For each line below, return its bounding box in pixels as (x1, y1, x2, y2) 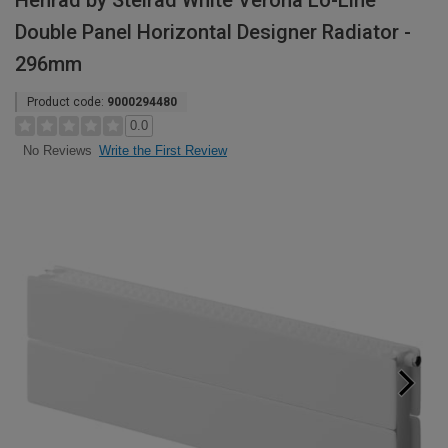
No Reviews (22, 143, 92, 159)
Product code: (27, 95, 107, 109)
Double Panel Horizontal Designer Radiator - (15, 20, 411, 44)
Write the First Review (99, 143, 227, 158)
